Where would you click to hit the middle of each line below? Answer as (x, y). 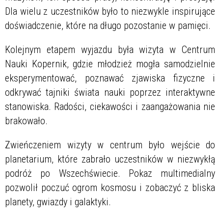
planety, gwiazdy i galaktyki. (58, 202)
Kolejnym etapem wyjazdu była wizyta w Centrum (110, 49)
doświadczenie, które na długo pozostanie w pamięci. (108, 25)
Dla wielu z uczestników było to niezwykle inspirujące (110, 11)
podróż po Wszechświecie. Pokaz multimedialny (110, 173)
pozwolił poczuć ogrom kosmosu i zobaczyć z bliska (110, 187)
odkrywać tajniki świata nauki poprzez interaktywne (110, 92)
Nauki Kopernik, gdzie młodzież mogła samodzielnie (110, 64)
